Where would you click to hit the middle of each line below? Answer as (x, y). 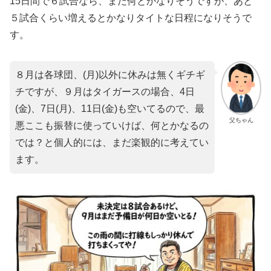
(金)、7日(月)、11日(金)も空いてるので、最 (110, 109)
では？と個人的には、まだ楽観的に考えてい (112, 143)
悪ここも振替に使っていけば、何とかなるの (112, 126)
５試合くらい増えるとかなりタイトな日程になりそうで (131, 18)
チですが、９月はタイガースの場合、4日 (105, 92)
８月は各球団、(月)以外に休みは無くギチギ (110, 75)
